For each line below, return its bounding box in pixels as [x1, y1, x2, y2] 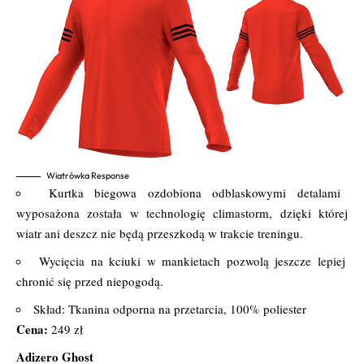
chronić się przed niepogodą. [16, 272, 163, 289]
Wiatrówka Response [46, 169, 129, 181]
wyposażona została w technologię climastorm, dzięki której [16, 204, 348, 221]
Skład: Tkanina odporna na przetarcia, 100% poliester [33, 300, 306, 317]
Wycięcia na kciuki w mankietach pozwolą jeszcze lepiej [39, 252, 345, 269]
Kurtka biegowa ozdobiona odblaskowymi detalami [48, 184, 340, 201]
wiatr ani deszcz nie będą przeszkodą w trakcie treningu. [16, 224, 303, 241]
